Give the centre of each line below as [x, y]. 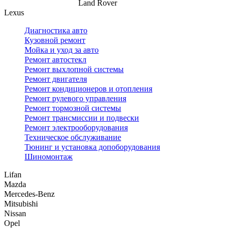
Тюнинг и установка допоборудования [92, 147]
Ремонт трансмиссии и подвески [82, 118]
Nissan [15, 214]
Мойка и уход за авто [62, 50]
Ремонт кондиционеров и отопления [88, 89]
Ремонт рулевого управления [75, 99]
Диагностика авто [56, 31]
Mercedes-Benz [29, 194]
